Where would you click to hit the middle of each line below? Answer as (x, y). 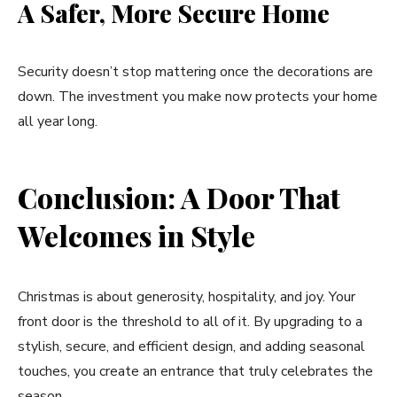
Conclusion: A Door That (179, 197)
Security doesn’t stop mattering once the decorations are (195, 72)
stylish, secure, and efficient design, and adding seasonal (191, 346)
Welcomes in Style (136, 235)
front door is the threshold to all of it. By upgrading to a (190, 322)
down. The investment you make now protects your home (198, 97)
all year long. (58, 121)
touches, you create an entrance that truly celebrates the (195, 371)
